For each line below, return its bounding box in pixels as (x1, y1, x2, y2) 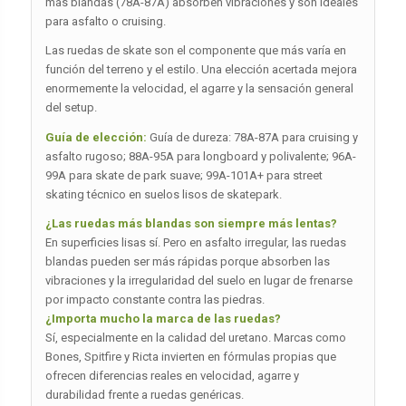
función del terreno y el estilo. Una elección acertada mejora (44, 63, 357, 77)
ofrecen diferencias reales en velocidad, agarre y (44, 368, 299, 382)
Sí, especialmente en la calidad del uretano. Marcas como (44, 330, 346, 344)
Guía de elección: (44, 130, 147, 144)
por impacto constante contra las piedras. (44, 292, 265, 306)
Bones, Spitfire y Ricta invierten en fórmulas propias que (44, 349, 336, 363)
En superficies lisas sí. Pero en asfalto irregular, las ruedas (44, 235, 346, 249)
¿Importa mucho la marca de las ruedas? (44, 311, 281, 325)
